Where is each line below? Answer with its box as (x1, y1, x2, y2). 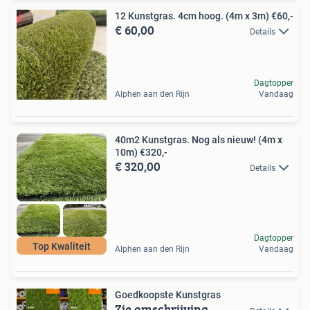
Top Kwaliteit (33, 241, 91, 253)
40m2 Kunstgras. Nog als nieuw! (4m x (115, 134, 282, 146)
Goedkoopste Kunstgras (115, 289, 221, 301)
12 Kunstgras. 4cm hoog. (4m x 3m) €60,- (115, 10, 293, 22)
